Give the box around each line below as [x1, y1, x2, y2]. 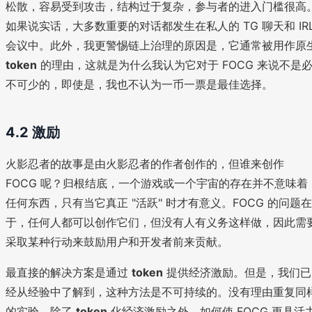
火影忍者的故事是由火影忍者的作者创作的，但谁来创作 [6, 157, 284, 171]
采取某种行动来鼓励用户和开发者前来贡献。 [6, 235, 228, 249]
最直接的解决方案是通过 [6, 265, 132, 280]
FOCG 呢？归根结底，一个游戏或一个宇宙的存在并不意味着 [6, 176, 308, 191]
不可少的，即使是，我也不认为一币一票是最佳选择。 [6, 77, 273, 92]
